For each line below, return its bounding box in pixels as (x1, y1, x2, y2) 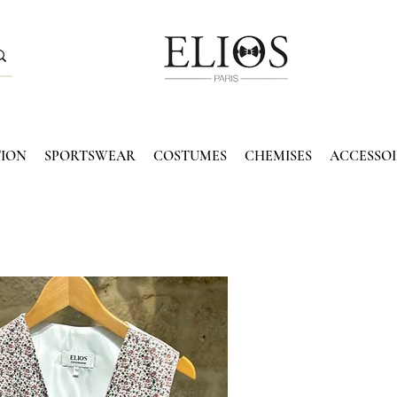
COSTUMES (152, 146, 227, 165)
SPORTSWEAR (43, 146, 136, 165)
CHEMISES (244, 146, 312, 165)
